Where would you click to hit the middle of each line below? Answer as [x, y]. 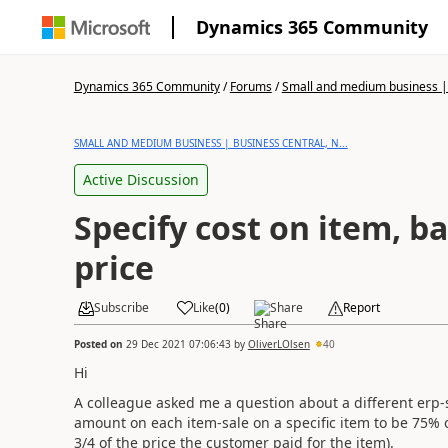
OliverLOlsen [278, 343]
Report [361, 307]
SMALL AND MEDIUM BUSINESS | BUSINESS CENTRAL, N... [210, 143]
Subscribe [121, 307]
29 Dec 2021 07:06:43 [178, 343]
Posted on [99, 343]
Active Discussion [140, 179]
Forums [250, 86]
